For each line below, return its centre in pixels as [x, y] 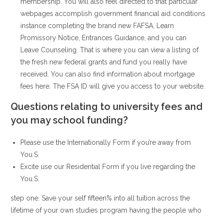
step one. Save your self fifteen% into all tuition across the [101, 198]
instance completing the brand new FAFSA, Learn [97, 26]
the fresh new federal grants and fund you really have [104, 62]
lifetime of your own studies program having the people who [106, 210]
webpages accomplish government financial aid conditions [113, 14]
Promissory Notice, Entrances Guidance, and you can [104, 38]
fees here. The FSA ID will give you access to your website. [113, 86]
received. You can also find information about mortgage [108, 74]
